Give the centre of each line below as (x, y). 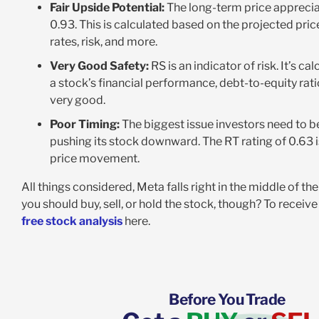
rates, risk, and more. (103, 42)
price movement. (94, 159)
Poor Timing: (84, 125)
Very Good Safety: (99, 66)
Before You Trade (227, 299)
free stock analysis (72, 221)
